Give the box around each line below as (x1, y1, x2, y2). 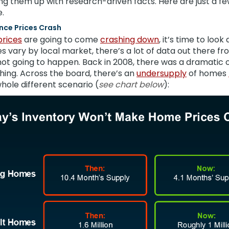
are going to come (22, 34, 100, 45)
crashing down (100, 34, 159, 45)
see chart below (99, 79, 164, 90)
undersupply (136, 67, 187, 79)
